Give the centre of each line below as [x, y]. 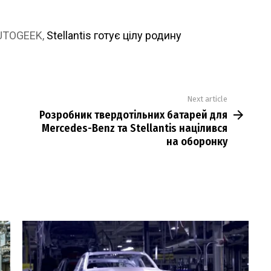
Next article [207, 99]
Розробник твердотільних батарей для [133, 115]
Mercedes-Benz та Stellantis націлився [135, 128]
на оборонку [197, 141]
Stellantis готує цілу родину [114, 36]
